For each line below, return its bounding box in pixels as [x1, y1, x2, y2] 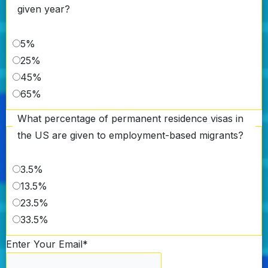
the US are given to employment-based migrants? [17, 129, 243, 141]
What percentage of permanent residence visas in [17, 112, 243, 124]
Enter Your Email [6, 238, 83, 251]
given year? [17, 3, 70, 16]
